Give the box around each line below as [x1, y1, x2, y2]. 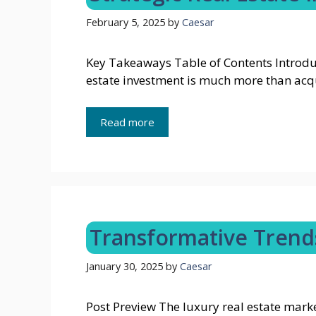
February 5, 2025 [86, 16, 165, 30]
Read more [100, 114, 154, 129]
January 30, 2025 [86, 260, 163, 274]
